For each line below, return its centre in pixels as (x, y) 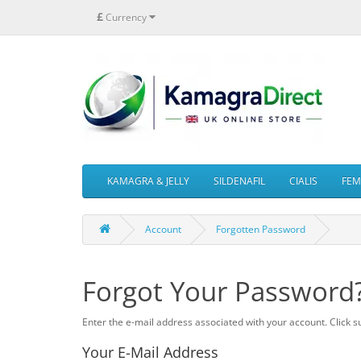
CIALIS (303, 181)
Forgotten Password (261, 229)
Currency (126, 17)
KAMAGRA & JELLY (148, 181)
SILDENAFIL (239, 181)
